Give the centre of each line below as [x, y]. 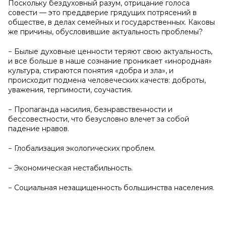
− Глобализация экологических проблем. [82, 148]
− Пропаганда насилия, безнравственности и [90, 109]
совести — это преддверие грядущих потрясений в [102, 13]
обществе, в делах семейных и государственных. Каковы [111, 22]
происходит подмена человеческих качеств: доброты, [107, 80]
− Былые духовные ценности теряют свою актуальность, [110, 51]
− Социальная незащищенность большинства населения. [111, 188]
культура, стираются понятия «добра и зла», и [91, 71]
